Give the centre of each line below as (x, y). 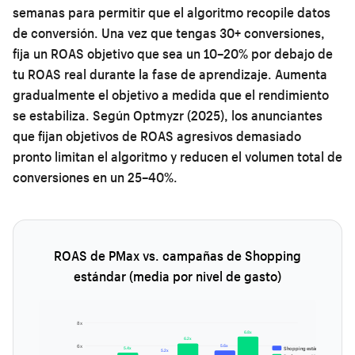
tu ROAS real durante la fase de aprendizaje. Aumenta (170, 74)
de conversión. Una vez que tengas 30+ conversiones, (169, 32)
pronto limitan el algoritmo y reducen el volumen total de (177, 156)
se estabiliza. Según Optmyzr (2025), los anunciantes (168, 115)
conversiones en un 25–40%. (95, 177)
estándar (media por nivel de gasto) (177, 276)
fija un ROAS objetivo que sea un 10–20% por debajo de (173, 53)
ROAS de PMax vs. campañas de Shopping (177, 255)
